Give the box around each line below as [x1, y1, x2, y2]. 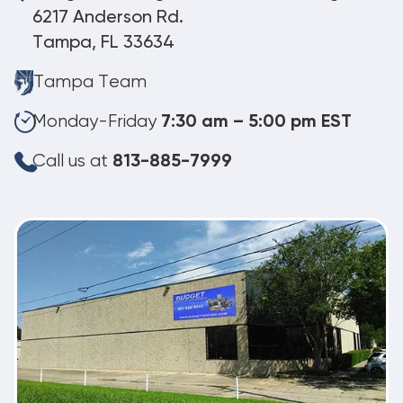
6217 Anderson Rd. [32, 8, 184, 27]
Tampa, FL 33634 [32, 33, 175, 52]
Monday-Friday [32, 112, 161, 131]
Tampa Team [33, 72, 147, 92]
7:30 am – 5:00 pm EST [161, 112, 352, 131]
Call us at [32, 151, 112, 171]
